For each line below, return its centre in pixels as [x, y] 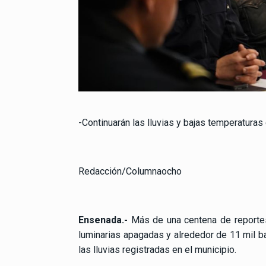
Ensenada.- [103, 220]
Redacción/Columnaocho [130, 171]
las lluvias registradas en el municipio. [157, 249]
